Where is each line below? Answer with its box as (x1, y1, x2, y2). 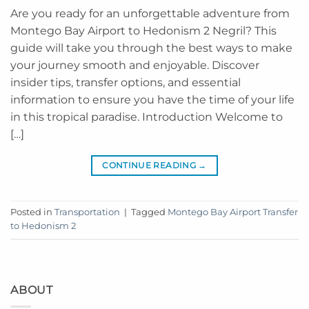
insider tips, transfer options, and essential (10, 75, 241, 89)
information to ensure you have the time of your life (10, 92, 295, 106)
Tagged (131, 206, 168, 217)
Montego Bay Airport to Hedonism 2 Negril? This (10, 23, 277, 37)
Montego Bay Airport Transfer (168, 206, 298, 217)
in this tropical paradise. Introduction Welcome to (10, 110, 283, 123)
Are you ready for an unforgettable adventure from (10, 6, 290, 20)
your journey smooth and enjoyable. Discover (10, 58, 259, 72)
